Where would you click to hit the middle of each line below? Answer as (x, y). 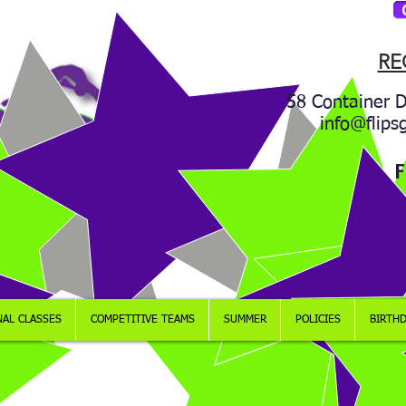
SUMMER (245, 320)
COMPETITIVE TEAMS (142, 320)
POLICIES (318, 320)
